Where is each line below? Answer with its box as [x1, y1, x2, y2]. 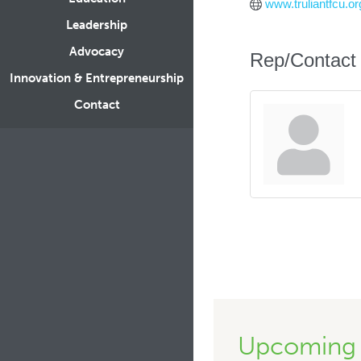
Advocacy [69, 44, 124, 59]
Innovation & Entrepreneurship [10, 71, 184, 85]
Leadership [66, 18, 127, 32]
